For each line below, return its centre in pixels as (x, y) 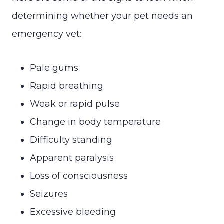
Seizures (49, 194)
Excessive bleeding (73, 212)
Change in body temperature (95, 122)
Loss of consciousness (79, 176)
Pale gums (54, 68)
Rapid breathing (67, 86)
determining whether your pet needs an (102, 16)
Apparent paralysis (72, 158)
